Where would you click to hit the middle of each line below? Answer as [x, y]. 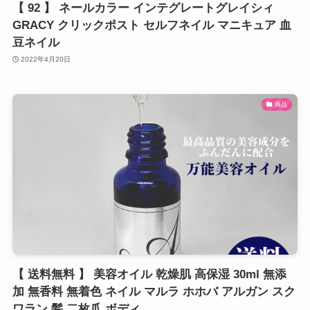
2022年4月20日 [46, 60]
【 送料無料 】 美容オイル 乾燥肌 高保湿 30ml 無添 [149, 275]
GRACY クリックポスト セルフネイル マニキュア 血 [152, 25]
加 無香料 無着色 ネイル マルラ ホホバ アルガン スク [154, 292]
